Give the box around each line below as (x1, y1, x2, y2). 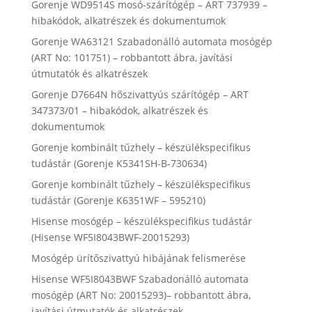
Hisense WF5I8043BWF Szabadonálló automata (31, 272, 249, 286)
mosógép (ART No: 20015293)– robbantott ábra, (31, 288, 251, 302)
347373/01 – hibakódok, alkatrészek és (31, 103, 208, 117)
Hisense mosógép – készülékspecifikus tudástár (31, 214, 252, 228)
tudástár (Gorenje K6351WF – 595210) (31, 193, 205, 207)
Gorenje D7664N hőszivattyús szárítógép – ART (31, 87, 249, 101)
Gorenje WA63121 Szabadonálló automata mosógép (31, 34, 272, 48)
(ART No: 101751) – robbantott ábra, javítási (31, 50, 233, 64)
